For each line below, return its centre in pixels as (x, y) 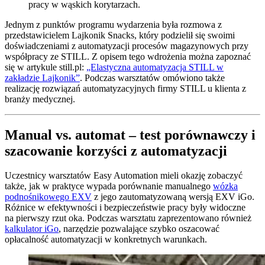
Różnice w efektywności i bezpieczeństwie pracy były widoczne (125, 208)
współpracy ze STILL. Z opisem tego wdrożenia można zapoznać (128, 56)
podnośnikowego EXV (48, 197)
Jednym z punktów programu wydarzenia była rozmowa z (113, 24)
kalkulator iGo (32, 229)
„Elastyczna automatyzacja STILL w (155, 67)
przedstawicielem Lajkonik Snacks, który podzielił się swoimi (120, 35)
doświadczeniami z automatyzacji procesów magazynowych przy (127, 46)
